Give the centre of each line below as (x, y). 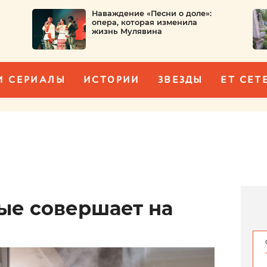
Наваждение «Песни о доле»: (151, 13)
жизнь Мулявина (127, 31)
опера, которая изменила (144, 22)
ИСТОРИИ (112, 79)
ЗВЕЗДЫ (180, 79)
